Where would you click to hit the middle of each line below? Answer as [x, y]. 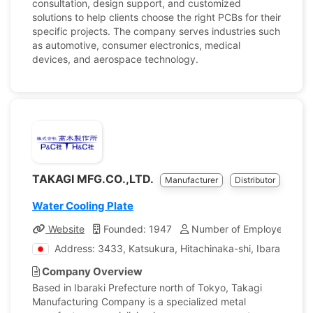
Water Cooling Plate [83, 206]
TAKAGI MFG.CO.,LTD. [94, 179]
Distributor [255, 180]
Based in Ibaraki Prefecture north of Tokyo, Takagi [147, 287]
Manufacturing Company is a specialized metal [139, 301]
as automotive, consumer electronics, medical [136, 45]
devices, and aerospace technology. [115, 59]
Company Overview [91, 271]
